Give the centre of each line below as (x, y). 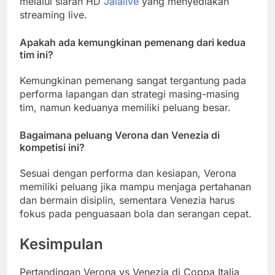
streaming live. (53, 14)
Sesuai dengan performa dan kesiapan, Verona (128, 173)
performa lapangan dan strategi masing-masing (130, 94)
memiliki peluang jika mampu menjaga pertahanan (135, 187)
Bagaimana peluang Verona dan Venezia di (120, 135)
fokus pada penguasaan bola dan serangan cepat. (136, 214)
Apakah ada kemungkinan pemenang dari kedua (133, 42)
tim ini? (37, 54)
